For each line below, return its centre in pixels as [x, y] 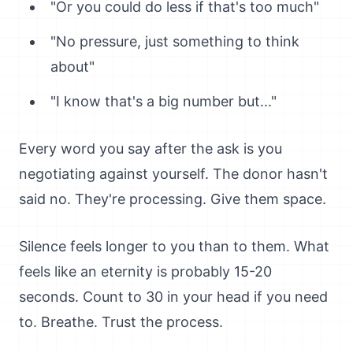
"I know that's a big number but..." [163, 101]
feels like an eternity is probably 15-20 [145, 271]
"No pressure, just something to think [175, 41]
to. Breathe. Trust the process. [121, 322]
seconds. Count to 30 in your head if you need [173, 297]
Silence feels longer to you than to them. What [174, 246]
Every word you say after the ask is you [150, 149]
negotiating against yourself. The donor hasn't [173, 174]
